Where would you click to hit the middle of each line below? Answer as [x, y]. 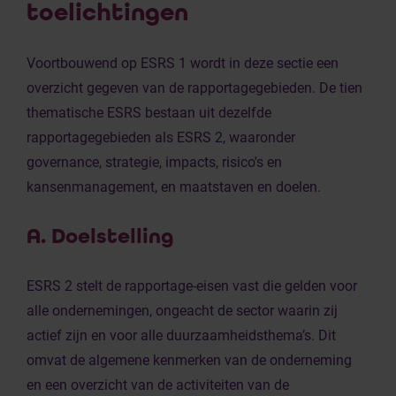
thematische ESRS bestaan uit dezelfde [149, 113]
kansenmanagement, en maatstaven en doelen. [174, 187]
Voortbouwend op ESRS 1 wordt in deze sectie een [183, 63]
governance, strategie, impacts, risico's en [154, 162]
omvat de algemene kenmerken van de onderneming [189, 360]
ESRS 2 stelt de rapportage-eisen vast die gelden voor [192, 286]
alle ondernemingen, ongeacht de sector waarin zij [182, 311]
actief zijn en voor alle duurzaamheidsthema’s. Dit [181, 335]
